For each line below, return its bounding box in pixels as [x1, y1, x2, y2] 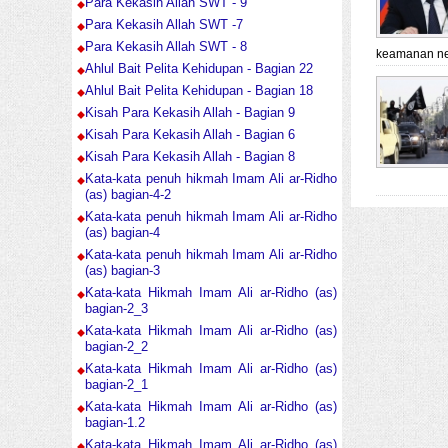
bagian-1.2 [85, 415, 145, 431]
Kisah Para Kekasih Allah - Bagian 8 [85, 149, 295, 165]
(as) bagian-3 [85, 263, 160, 279]
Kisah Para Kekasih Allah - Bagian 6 [85, 127, 295, 143]
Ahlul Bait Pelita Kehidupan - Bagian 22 [85, 61, 313, 77]
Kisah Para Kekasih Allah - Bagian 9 [85, 105, 295, 121]
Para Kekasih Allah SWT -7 [85, 17, 243, 33]
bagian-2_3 [85, 301, 148, 317]
